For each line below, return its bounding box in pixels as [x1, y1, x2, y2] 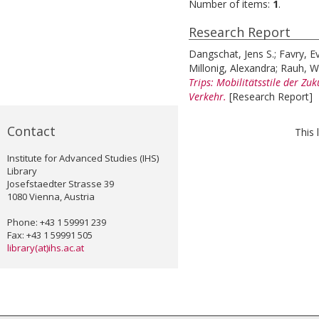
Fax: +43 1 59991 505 [7, 229, 93, 242]
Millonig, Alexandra [189, 61, 276, 75]
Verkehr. [189, 90, 226, 104]
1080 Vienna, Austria [7, 190, 95, 204]
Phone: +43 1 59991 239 [7, 216, 106, 229]
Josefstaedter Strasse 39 [7, 177, 114, 191]
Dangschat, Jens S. [189, 47, 274, 61]
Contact [7, 122, 56, 140]
